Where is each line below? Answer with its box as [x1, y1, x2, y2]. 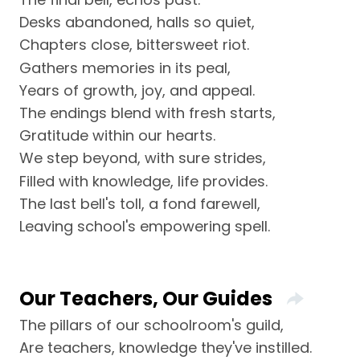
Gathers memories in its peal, [19, 57, 231, 78]
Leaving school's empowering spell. [19, 215, 270, 236]
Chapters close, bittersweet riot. [19, 35, 249, 55]
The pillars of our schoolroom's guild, [19, 314, 284, 335]
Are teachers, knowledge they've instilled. [19, 337, 312, 358]
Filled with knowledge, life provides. [19, 170, 268, 191]
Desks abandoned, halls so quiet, [19, 12, 255, 33]
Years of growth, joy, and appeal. [19, 80, 255, 100]
